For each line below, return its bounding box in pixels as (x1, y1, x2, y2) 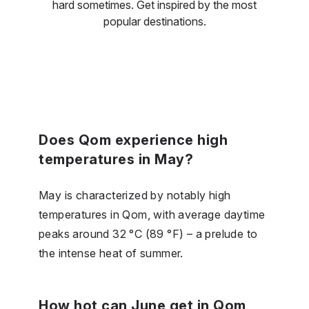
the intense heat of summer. (39, 246, 183, 260)
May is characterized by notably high (39, 188, 231, 202)
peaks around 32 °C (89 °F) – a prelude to (39, 226, 258, 241)
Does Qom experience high (39, 131, 228, 148)
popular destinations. (103, 14, 206, 28)
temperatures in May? (39, 150, 193, 168)
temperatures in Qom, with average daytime (39, 207, 266, 221)
